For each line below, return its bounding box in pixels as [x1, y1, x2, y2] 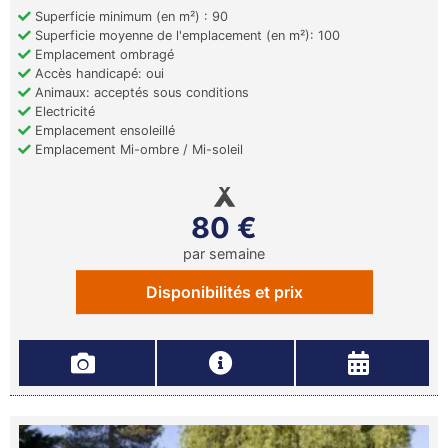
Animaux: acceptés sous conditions [31, 85, 249, 101]
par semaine [183, 245, 265, 263]
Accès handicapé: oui [31, 66, 164, 82]
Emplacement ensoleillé [31, 123, 175, 139]
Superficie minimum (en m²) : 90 [31, 9, 228, 25]
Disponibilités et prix [145, 282, 303, 303]
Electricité [31, 104, 95, 120]
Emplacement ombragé [31, 47, 174, 63]
